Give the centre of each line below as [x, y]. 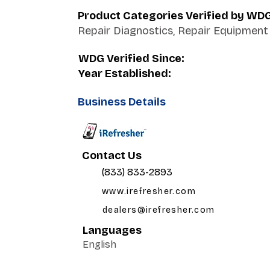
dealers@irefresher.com [159, 210]
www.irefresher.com [149, 191]
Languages [112, 230]
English [99, 244]
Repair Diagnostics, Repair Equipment [173, 31]
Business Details [121, 102]
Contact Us [111, 155]
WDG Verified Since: [131, 58]
